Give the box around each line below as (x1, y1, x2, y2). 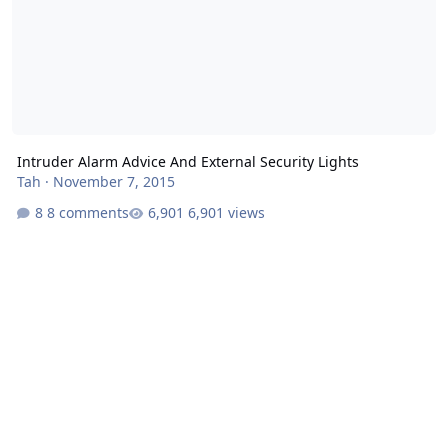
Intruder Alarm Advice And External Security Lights (16, 151, 359, 171)
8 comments (46, 203, 129, 223)
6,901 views (187, 203, 265, 223)
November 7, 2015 (52, 171, 175, 191)
